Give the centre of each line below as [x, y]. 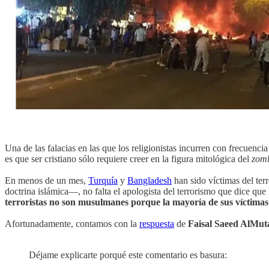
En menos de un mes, [47, 181]
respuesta [157, 224]
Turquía [103, 181]
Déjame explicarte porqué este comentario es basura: [128, 255]
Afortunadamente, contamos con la [72, 224]
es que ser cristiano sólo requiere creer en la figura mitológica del [128, 159]
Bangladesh [150, 181]
